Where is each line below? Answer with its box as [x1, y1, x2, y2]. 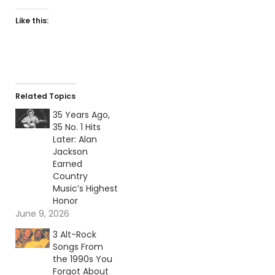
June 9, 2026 [15, 207, 69, 220]
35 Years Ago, [52, 108, 110, 121]
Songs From [52, 240, 103, 253]
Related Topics [15, 90, 76, 101]
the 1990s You [52, 252, 112, 265]
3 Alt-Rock [52, 228, 96, 241]
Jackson [52, 145, 88, 158]
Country [52, 169, 88, 182]
